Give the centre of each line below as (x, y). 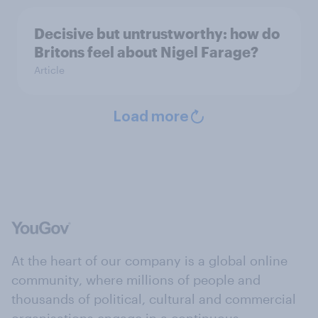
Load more (150, 117)
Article (49, 70)
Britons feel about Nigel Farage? (146, 52)
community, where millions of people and (136, 280)
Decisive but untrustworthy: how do (157, 34)
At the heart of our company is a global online (149, 261)
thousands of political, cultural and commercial (154, 299)
